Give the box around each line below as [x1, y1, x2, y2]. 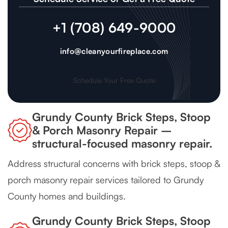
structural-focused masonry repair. [32, 136, 212, 151]
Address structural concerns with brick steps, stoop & [8, 158, 220, 169]
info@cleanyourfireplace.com [60, 46, 168, 56]
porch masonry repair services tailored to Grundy [8, 174, 204, 186]
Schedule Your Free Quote [73, 76, 155, 85]
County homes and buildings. [8, 190, 126, 202]
